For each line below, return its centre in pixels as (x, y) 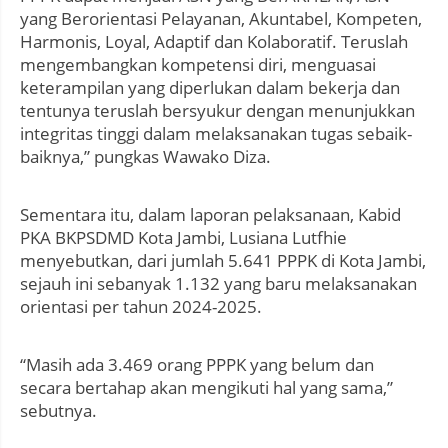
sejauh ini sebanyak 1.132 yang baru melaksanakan (218, 284)
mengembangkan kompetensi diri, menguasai (198, 65)
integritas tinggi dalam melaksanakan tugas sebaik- (216, 134)
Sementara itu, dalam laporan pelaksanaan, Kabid (210, 215)
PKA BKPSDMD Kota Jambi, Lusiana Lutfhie (183, 238)
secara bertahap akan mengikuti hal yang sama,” (206, 388)
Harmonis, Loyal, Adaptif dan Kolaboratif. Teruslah (214, 42)
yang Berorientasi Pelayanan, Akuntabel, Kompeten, (221, 19)
